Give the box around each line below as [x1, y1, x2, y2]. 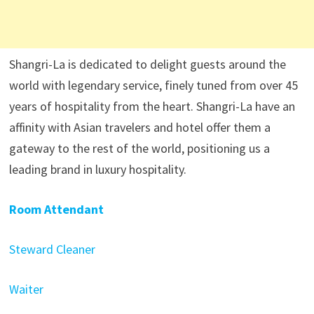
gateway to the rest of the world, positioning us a [8, 140, 270, 156]
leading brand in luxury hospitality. [8, 161, 186, 177]
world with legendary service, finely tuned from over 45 [8, 77, 298, 93]
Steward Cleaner [8, 241, 95, 257]
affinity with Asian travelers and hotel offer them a [8, 119, 271, 135]
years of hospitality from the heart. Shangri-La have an [8, 98, 295, 114]
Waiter [8, 281, 43, 297]
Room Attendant [8, 201, 104, 217]
